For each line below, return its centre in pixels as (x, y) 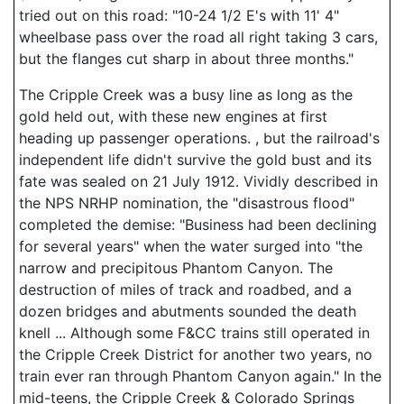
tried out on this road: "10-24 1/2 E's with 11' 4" (179, 15)
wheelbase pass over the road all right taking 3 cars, (198, 37)
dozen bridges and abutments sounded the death (188, 311)
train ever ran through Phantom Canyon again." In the (200, 376)
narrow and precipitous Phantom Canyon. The (176, 268)
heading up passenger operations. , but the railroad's (199, 138)
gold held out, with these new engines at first (173, 116)
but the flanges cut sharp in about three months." (186, 59)
